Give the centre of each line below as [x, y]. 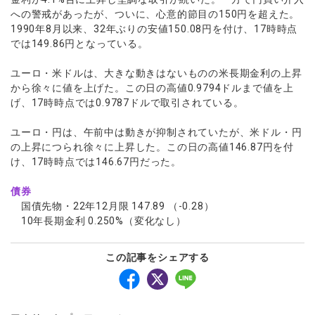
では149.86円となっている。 [79, 44]
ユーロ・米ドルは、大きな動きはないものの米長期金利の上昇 [156, 73]
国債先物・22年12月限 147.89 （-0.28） [112, 206]
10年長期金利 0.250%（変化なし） [98, 221]
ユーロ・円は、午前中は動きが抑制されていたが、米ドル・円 [156, 132]
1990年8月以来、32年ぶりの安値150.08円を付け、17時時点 [154, 29]
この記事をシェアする [157, 257]
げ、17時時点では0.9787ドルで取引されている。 [129, 103]
